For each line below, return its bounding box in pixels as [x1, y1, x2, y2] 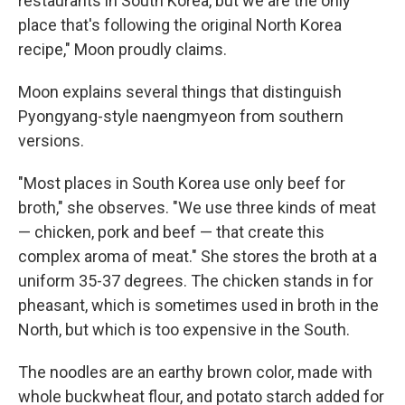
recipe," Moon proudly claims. [18, 40, 227, 59]
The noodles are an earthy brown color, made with [18, 363, 372, 381]
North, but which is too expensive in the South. [18, 320, 350, 339]
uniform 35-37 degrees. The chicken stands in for [18, 271, 373, 290]
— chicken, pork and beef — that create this [18, 222, 325, 241]
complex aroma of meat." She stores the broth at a [18, 247, 377, 266]
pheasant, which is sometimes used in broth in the [18, 296, 379, 315]
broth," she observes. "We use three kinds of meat [18, 198, 376, 217]
